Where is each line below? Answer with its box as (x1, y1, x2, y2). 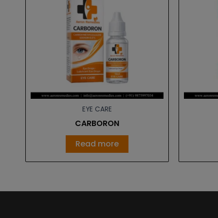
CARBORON (75, 117, 119, 129)
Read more (75, 138, 119, 149)
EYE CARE (82, 104, 112, 114)
